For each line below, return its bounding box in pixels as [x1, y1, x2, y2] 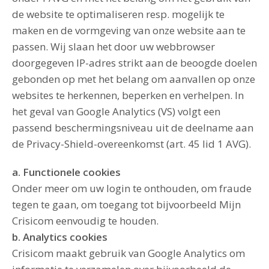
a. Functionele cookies [12, 165, 121, 179]
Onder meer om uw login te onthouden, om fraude [12, 181, 252, 195]
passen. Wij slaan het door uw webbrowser [12, 40, 215, 53]
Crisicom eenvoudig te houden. [12, 214, 159, 228]
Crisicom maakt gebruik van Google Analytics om [12, 246, 245, 260]
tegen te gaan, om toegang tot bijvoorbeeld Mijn [12, 198, 241, 211]
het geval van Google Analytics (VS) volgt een [12, 104, 220, 118]
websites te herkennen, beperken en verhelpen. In [12, 88, 244, 102]
